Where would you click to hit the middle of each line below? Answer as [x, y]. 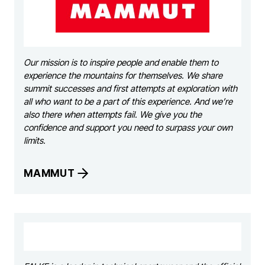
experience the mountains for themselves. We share [123, 75]
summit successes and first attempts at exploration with [130, 88]
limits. [35, 140]
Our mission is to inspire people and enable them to [121, 62]
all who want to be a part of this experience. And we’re [128, 101]
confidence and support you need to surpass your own [128, 127]
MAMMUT [49, 173]
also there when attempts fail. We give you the [113, 114]
